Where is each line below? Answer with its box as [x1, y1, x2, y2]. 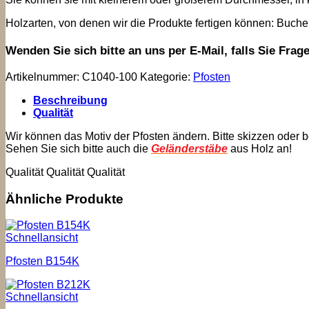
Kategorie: [140, 70, 193, 83]
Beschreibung [33, 94, 108, 106]
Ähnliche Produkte [6, 191, 123, 206]
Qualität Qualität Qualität [6, 166, 125, 178]
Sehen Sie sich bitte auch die [6, 142, 151, 154]
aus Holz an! [228, 142, 292, 154]
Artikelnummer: [6, 70, 82, 83]
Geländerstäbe [151, 142, 228, 154]
